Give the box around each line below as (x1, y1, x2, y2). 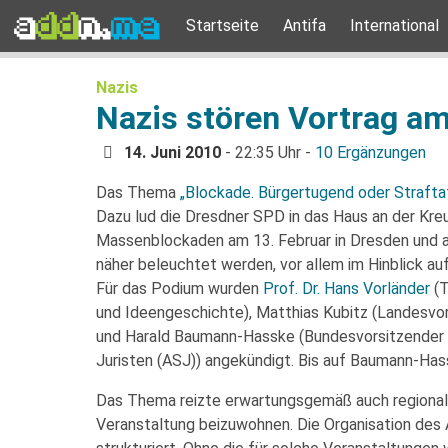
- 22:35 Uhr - (221, 143, 315, 162)
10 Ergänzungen (315, 143, 426, 162)
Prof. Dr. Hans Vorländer (263, 279, 430, 298)
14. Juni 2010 (124, 143, 221, 162)
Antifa (283, 16, 326, 35)
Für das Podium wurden (96, 279, 263, 298)
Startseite (186, 16, 259, 35)
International (350, 16, 439, 35)
